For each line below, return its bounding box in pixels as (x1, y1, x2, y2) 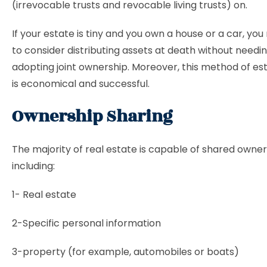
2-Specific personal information (12, 216, 161, 230)
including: (12, 159, 55, 173)
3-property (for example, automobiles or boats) (12, 245, 239, 259)
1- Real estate (12, 188, 76, 201)
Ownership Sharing (12, 104, 173, 129)
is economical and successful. (12, 77, 150, 91)
